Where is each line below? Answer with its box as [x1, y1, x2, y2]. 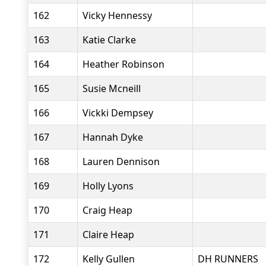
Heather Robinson [83, 58, 164, 71]
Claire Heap [83, 228, 134, 241]
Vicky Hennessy [83, 9, 152, 22]
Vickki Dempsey [83, 106, 153, 119]
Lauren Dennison [83, 155, 160, 168]
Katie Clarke [83, 33, 136, 46]
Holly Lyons [83, 179, 134, 192]
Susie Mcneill [83, 82, 141, 95]
